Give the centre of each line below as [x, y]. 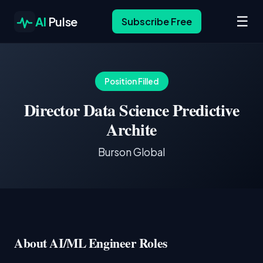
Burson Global [131, 152]
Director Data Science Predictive [131, 110]
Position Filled [131, 81]
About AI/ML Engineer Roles [91, 243]
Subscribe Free [156, 21]
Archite [131, 129]
